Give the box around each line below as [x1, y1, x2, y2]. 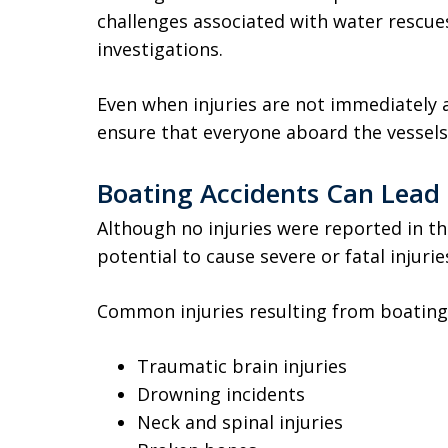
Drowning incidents [137, 382, 305, 406]
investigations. [97, 37, 223, 61]
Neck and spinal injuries [137, 410, 343, 434]
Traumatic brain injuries [137, 354, 347, 378]
